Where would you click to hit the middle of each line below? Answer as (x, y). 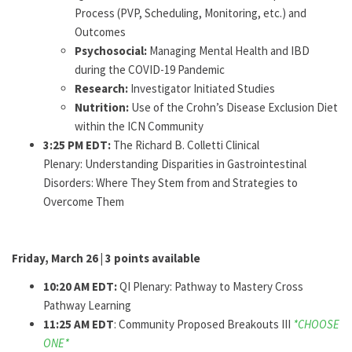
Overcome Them (84, 202)
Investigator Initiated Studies (203, 88)
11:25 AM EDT (79, 324)
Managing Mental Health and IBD (228, 51)
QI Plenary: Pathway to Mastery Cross (210, 286)
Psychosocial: (111, 51)
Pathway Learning (87, 305)
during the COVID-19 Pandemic (150, 70)
